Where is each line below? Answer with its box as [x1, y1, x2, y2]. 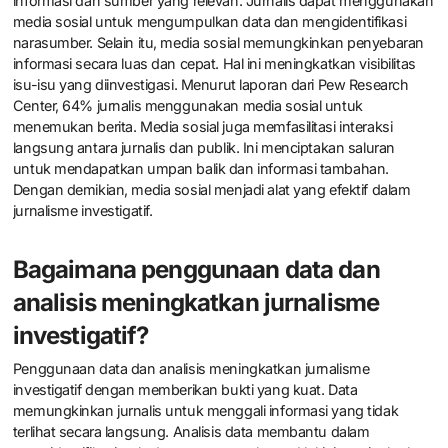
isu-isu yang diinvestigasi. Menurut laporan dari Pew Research [12, 76, 409, 94]
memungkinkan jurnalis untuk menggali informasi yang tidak [12, 402, 399, 420]
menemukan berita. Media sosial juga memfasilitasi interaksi [12, 118, 393, 136]
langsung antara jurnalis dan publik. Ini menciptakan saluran [12, 139, 395, 157]
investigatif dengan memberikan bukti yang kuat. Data [12, 381, 358, 399]
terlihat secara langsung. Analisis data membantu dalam [12, 423, 370, 441]
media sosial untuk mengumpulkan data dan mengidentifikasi [12, 13, 407, 31]
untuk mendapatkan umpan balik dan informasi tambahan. [12, 160, 389, 178]
